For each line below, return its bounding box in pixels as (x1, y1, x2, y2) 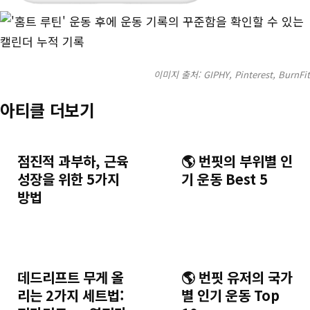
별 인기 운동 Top (181, 284, 280, 305)
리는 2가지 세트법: (17, 284, 125, 305)
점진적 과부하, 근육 (17, 150, 129, 171)
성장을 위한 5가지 (17, 168, 120, 189)
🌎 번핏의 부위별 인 (181, 150, 293, 171)
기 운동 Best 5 (181, 168, 268, 189)
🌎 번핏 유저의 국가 (181, 266, 293, 287)
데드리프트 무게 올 (17, 266, 124, 287)
